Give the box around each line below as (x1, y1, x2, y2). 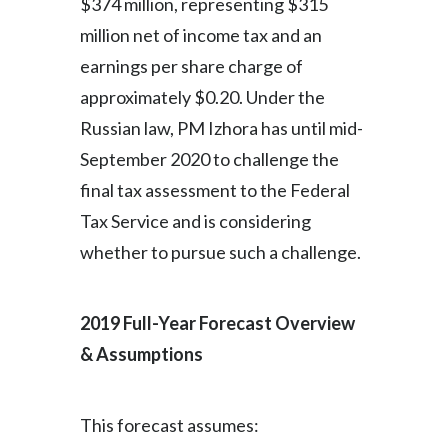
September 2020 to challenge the (80, 148, 339, 170)
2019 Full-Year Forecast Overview (80, 312, 355, 334)
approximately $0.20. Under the (80, 86, 325, 108)
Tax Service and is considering (80, 210, 311, 232)
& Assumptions (80, 343, 203, 365)
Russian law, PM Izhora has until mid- (80, 117, 363, 139)
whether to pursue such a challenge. (80, 241, 361, 263)
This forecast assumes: (80, 414, 259, 436)
